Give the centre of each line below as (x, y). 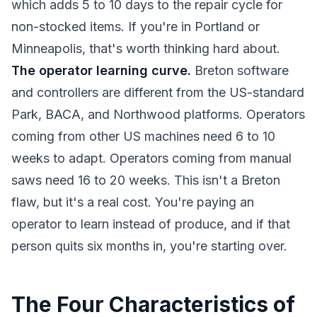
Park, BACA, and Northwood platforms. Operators (158, 114)
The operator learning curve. (101, 70)
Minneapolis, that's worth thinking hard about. (146, 48)
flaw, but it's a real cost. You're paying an (133, 202)
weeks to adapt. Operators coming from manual (151, 158)
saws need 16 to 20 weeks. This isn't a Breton (146, 180)
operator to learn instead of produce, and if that (151, 224)
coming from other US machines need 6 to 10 (143, 136)
